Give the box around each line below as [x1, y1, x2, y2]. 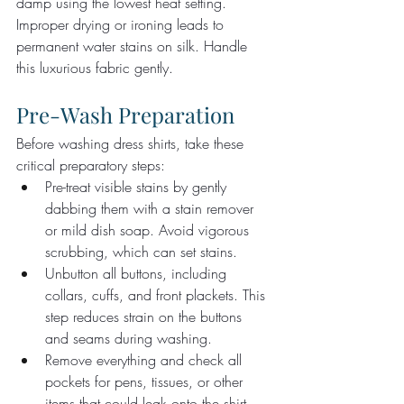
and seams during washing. [45, 327, 212, 348]
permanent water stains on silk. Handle [16, 35, 252, 56]
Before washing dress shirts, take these [16, 133, 248, 153]
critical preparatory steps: [16, 154, 165, 175]
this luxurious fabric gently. [16, 57, 173, 78]
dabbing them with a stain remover [45, 197, 258, 218]
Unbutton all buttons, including [45, 262, 231, 283]
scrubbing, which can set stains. [45, 241, 237, 262]
